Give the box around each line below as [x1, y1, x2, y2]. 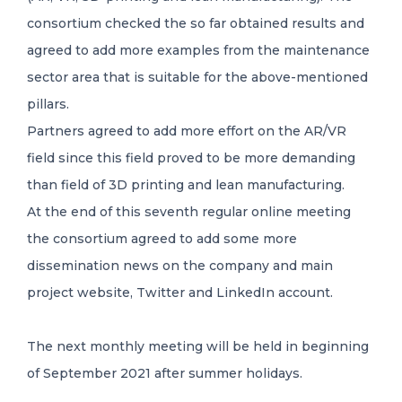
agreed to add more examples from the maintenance [27, 41, 370, 58]
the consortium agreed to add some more [27, 230, 297, 247]
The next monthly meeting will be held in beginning [27, 337, 369, 354]
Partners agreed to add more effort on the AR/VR [27, 122, 346, 139]
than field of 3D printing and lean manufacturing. [27, 176, 345, 193]
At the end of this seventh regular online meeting [27, 203, 351, 220]
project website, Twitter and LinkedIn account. [27, 284, 333, 301]
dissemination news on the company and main [27, 257, 333, 274]
